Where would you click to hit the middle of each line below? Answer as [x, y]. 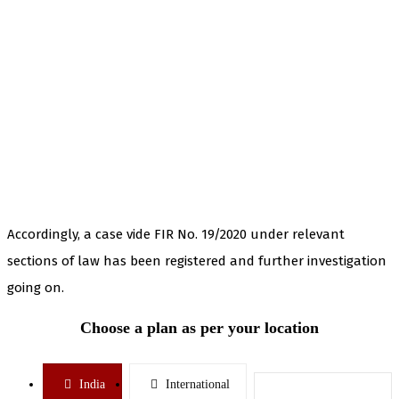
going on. [36, 287]
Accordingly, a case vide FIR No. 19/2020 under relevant [176, 234]
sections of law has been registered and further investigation [197, 261]
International [198, 384]
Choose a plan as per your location [199, 327]
